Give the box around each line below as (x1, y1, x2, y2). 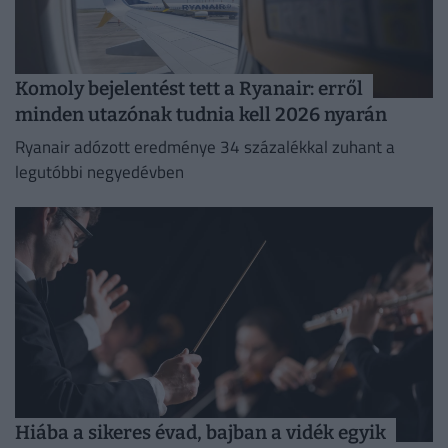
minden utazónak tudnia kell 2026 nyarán (15, 103, 387, 127)
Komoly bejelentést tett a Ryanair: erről (15, 77, 363, 101)
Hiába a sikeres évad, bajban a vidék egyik (15, 421, 386, 445)
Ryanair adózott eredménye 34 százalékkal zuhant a (15, 133, 395, 160)
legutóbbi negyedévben (15, 158, 184, 185)
